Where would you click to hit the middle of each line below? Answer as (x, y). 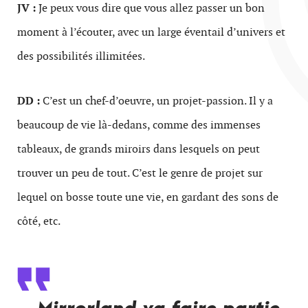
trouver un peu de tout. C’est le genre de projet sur (140, 173)
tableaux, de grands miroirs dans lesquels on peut (139, 148)
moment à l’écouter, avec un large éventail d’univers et (151, 32)
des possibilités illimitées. (81, 56)
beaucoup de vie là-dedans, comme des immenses (139, 124)
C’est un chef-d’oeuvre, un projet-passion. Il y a (156, 100)
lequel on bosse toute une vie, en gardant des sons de (148, 197)
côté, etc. (39, 221)
